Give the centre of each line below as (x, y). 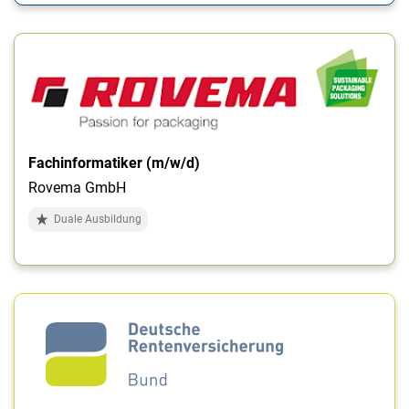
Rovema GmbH (77, 188)
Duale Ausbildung (98, 220)
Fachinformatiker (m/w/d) (114, 163)
